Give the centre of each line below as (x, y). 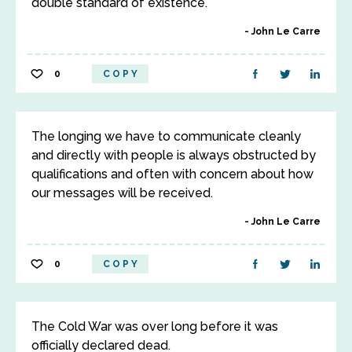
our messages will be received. (122, 193)
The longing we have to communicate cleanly (166, 136)
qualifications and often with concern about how (172, 174)
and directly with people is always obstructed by (174, 155)
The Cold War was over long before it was (155, 326)
